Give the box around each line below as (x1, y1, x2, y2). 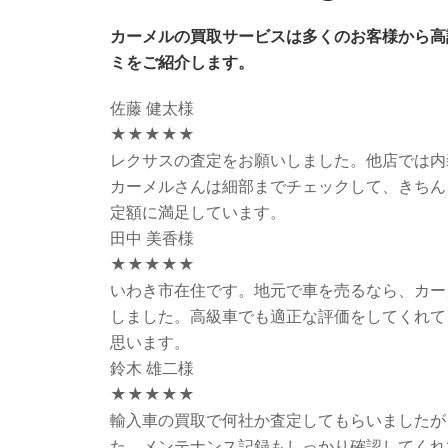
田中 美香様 (110, 226, 194, 249)
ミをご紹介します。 (110, 50, 254, 73)
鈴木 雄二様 (110, 356, 194, 379)
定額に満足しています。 (110, 200, 286, 223)
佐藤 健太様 (110, 96, 194, 119)
